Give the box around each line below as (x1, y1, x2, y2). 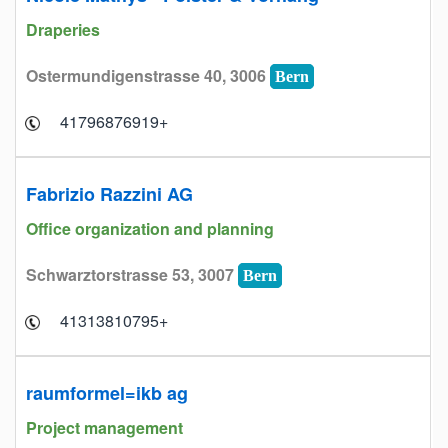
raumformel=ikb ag (26, 380, 188, 406)
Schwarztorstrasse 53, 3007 (26, 263, 238, 286)
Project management (26, 416, 187, 439)
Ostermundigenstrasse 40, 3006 (26, 64, 270, 87)
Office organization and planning (26, 217, 278, 240)
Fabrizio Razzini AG (26, 181, 193, 207)
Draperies (26, 18, 104, 41)
